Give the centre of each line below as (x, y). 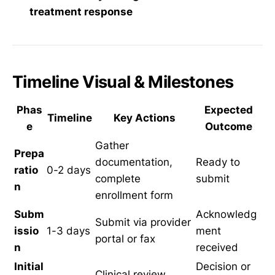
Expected (228, 110)
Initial (29, 266)
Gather (112, 145)
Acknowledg (226, 214)
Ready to (218, 162)
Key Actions (144, 118)
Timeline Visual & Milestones (123, 82)
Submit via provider (143, 222)
